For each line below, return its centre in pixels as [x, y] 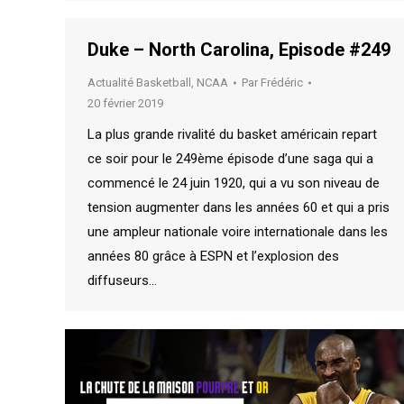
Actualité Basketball [139, 83]
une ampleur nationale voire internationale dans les [238, 232]
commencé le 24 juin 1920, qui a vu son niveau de [234, 183]
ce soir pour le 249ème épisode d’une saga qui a [230, 159]
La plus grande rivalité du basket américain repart [232, 134]
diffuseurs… [122, 280]
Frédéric [282, 83]
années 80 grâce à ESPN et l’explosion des [213, 256]
